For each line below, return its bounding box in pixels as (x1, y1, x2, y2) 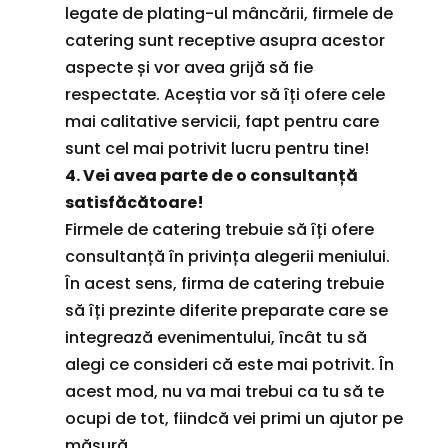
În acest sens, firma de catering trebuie (64, 271, 384, 295)
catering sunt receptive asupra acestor (64, 28, 385, 52)
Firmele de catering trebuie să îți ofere (64, 217, 374, 241)
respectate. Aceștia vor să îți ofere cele (64, 82, 385, 106)
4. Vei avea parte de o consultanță (64, 163, 358, 187)
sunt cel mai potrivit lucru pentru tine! (64, 136, 369, 160)
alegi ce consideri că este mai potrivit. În (64, 352, 394, 376)
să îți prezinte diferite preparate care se (64, 298, 388, 322)
